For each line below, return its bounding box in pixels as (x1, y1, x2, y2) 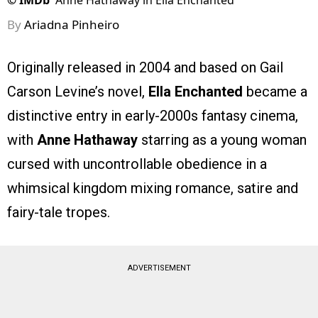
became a (243, 83, 307, 101)
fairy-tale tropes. (7, 204, 110, 221)
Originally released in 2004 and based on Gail (7, 59, 283, 77)
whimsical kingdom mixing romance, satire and (7, 180, 298, 197)
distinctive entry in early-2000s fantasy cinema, (7, 107, 298, 125)
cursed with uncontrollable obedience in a (7, 155, 267, 173)
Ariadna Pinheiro (24, 16, 119, 33)
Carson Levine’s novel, (7, 83, 148, 101)
